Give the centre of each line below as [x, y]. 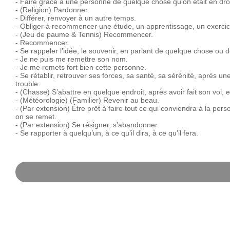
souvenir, [103, 51]
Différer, [33, 18]
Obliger [32, 26]
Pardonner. [71, 10]
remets [53, 67]
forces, [113, 75]
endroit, [134, 92]
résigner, [97, 125]
